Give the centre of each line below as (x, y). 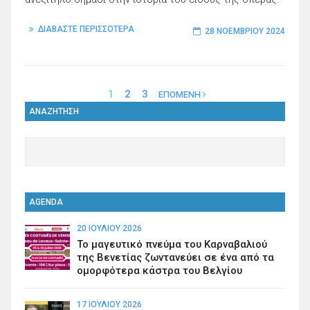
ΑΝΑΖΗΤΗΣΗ (54, 112)
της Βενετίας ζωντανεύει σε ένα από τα (175, 257)
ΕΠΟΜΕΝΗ (181, 95)
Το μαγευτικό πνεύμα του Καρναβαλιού (172, 244)
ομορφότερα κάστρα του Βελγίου (159, 270)
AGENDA (46, 202)
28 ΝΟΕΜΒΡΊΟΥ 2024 (245, 31)
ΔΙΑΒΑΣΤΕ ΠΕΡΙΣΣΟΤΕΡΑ (86, 29)
